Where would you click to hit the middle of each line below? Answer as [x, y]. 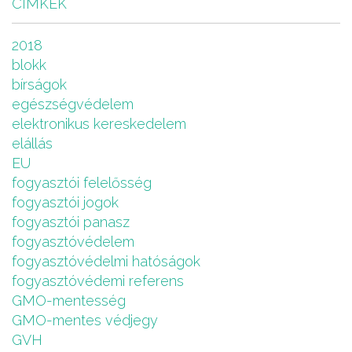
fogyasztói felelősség [82, 183]
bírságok [39, 84]
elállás [32, 143]
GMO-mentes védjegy [85, 320]
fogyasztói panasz [71, 222]
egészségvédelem [73, 104]
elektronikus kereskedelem [99, 124]
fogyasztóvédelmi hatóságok [106, 261]
